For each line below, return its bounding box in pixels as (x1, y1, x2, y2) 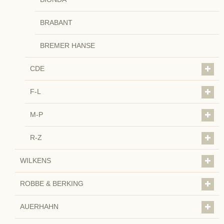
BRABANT (40, 18, 72, 27)
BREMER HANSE (40, 41, 95, 50)
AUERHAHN (20, 202, 58, 211)
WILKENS (20, 156, 51, 165)
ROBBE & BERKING (20, 179, 83, 188)
